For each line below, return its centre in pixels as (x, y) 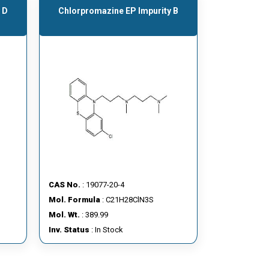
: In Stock (106, 230)
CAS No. (64, 185)
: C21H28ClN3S (127, 200)
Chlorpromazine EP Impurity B (118, 11)
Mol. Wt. (64, 215)
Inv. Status (69, 230)
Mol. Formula (74, 200)
